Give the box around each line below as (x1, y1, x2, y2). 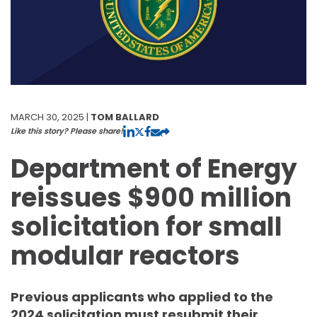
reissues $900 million (11, 179, 292, 216)
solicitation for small (11, 208, 282, 245)
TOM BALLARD (91, 110, 159, 124)
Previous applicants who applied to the (11, 287, 273, 306)
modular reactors (11, 237, 240, 274)
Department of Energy (11, 150, 297, 187)
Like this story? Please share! (11, 125, 123, 137)
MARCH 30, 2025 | (11, 110, 91, 124)
